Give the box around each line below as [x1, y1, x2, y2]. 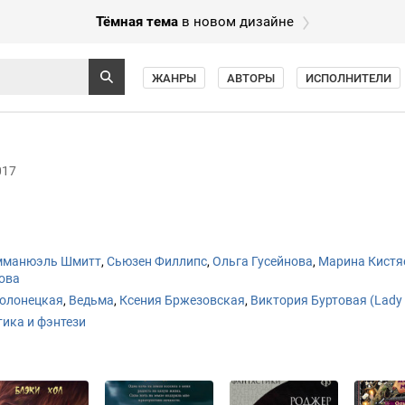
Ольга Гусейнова [212, 254, 313, 268]
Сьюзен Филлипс [107, 254, 207, 268]
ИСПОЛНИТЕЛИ [306, 71, 391, 85]
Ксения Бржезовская [119, 293, 245, 307]
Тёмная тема [96, 14, 178, 30]
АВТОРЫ [227, 71, 275, 85]
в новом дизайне [178, 14, 294, 30]
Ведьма [69, 293, 114, 307]
